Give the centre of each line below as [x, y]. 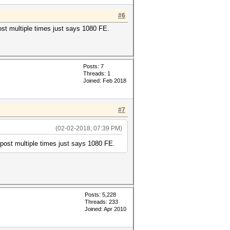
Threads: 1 [97, 73]
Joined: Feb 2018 [105, 81]
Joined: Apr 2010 [106, 209]
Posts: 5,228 [100, 195]
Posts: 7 [93, 66]
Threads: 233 [101, 202]
